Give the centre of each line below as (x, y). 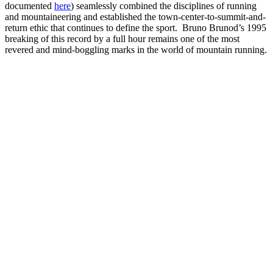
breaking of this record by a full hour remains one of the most (122, 38)
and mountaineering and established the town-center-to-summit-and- (135, 16)
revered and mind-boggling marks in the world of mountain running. (136, 49)
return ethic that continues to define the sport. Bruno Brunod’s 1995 (136, 27)
